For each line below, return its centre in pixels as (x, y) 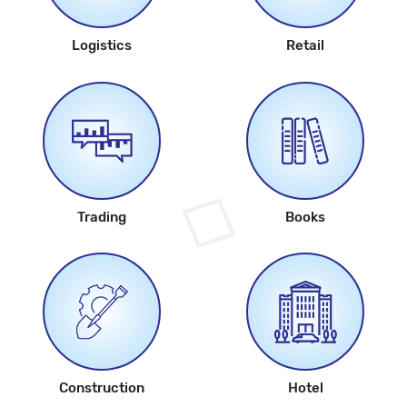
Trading (102, 217)
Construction (102, 388)
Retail (305, 45)
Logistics (102, 45)
